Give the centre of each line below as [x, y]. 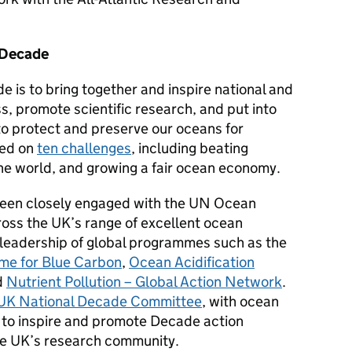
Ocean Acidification [192, 262]
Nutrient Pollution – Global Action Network [144, 282]
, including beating [190, 148]
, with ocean [240, 302]
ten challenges [84, 148]
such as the [250, 243]
